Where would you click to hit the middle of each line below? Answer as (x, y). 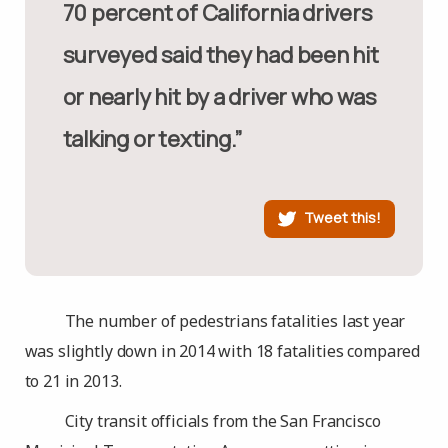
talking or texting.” (152, 139)
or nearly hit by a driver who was (219, 97)
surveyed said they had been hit (220, 55)
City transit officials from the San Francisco (222, 421)
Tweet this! (343, 217)
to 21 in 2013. (73, 381)
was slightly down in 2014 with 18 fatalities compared (222, 351)
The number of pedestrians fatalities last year (235, 321)
